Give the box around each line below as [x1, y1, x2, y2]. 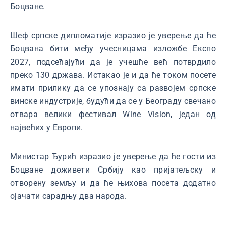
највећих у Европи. [10, 123, 86, 132]
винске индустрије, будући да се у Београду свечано [10, 96, 216, 106]
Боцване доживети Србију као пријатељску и [10, 165, 216, 175]
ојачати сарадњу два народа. [10, 191, 127, 201]
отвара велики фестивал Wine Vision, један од [10, 109, 216, 119]
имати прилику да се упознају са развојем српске [10, 83, 216, 93]
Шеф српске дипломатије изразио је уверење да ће [10, 31, 216, 40]
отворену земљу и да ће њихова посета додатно [10, 178, 216, 188]
